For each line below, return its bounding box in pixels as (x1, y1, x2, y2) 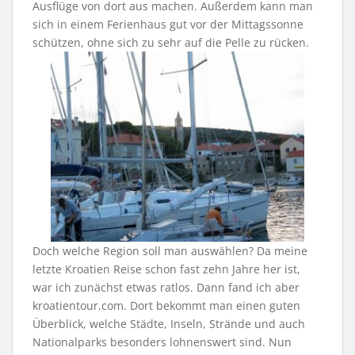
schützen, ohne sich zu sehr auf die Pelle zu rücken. (32, 35, 309, 51)
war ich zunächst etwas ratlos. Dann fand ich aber (32, 280, 300, 296)
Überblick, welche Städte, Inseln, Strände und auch (32, 316, 305, 332)
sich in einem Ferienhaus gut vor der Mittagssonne (32, 17, 303, 32)
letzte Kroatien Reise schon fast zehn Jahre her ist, (32, 261, 300, 277)
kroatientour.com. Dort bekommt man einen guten (32, 298, 300, 314)
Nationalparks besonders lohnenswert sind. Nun (32, 334, 292, 350)
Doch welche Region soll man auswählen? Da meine (32, 243, 307, 259)
